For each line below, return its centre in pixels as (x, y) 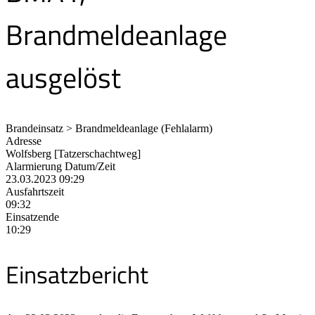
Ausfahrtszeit (35, 191)
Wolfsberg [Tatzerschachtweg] (73, 153)
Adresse (24, 141)
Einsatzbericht (77, 274)
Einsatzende (32, 217)
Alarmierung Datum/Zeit (60, 166)
